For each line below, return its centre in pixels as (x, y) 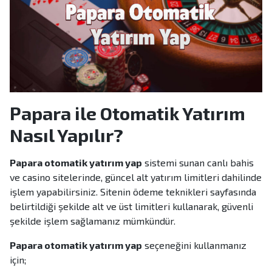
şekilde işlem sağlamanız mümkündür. (93, 221)
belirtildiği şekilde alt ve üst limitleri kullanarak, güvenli (131, 206)
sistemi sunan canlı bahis (198, 163)
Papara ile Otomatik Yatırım (127, 113)
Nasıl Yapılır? (66, 135)
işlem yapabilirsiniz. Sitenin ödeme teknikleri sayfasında (133, 192)
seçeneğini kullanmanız (194, 245)
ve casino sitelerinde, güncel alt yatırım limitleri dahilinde (136, 177)
